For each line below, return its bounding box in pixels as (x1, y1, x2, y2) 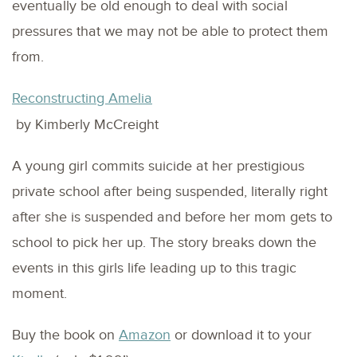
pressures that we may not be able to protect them (12, 22, 328, 40)
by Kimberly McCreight (12, 116, 159, 133)
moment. (12, 284, 67, 302)
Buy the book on (12, 326, 119, 343)
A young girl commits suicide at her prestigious (12, 157, 304, 175)
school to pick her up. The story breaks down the (12, 233, 316, 251)
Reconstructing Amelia (12, 89, 152, 107)
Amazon (119, 326, 171, 343)
